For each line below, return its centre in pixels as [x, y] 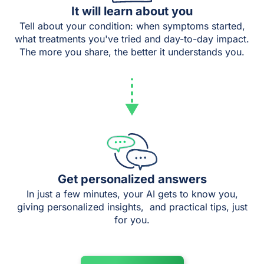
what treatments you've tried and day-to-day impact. [132, 39]
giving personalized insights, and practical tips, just [132, 207]
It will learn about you [132, 11]
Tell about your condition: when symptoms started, [132, 26]
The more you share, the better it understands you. [132, 52]
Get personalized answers [132, 179]
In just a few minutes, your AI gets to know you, [132, 194]
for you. [132, 220]
